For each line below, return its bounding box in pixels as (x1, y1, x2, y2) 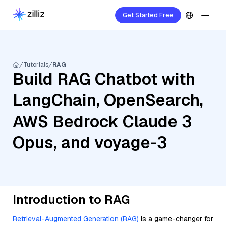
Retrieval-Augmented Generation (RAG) (13, 214, 139, 223)
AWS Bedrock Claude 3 (13, 111, 192, 132)
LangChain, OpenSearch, (13, 90, 203, 110)
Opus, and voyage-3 (13, 132, 167, 153)
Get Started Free (123, 11, 174, 19)
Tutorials (23, 61, 48, 69)
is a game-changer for (139, 214, 213, 223)
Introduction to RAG (13, 192, 130, 207)
